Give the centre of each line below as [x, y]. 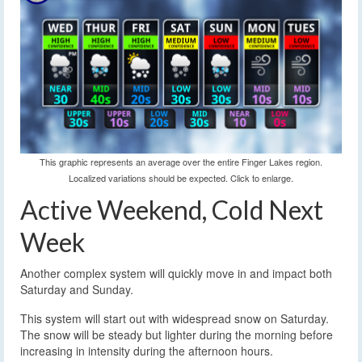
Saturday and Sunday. [77, 289]
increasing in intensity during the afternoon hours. [147, 350]
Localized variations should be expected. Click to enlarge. [181, 178]
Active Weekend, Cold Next [172, 210]
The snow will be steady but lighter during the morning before [177, 334]
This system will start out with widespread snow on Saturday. [175, 318]
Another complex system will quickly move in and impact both [176, 273]
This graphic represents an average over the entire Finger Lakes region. [181, 162]
